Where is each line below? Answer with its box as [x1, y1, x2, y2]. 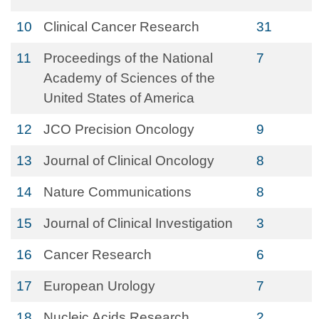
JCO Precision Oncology [43, 122, 194, 137]
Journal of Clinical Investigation [43, 216, 233, 231]
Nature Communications [43, 184, 192, 199]
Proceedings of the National [43, 51, 213, 66]
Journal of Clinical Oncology [43, 153, 214, 168]
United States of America [43, 90, 194, 105]
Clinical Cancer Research [43, 19, 199, 34]
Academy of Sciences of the [43, 70, 215, 85]
